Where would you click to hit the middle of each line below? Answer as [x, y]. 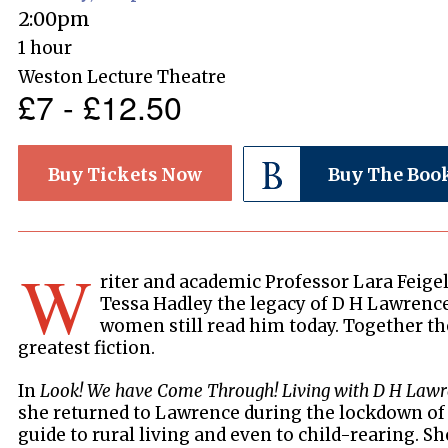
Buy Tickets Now [125, 175]
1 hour [45, 48]
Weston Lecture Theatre [122, 77]
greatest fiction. [87, 348]
